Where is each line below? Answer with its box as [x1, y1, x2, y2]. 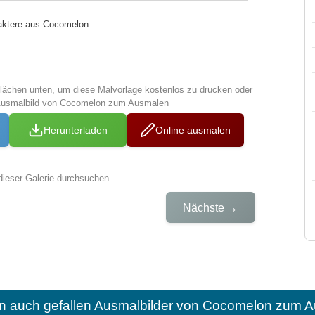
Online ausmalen [155, 124, 231, 136]
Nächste [183, 201, 225, 214]
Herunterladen [44, 124, 108, 136]
